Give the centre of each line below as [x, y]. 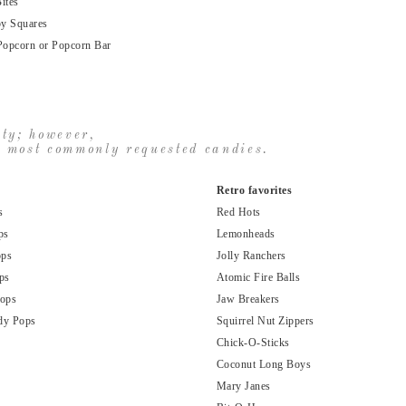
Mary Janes [243, 387]
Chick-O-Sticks [253, 343]
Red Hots [238, 213]
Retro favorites [254, 191]
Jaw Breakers [248, 300]
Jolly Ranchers [251, 256]
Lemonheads [246, 234]
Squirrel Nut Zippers [265, 321]
